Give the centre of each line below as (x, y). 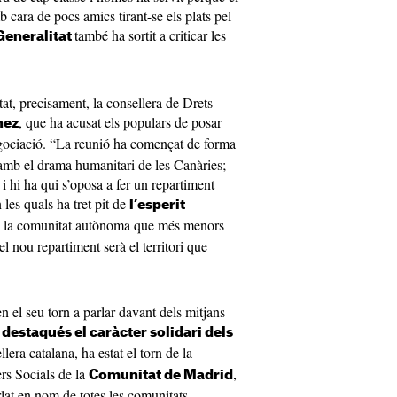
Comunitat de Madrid (161, 375)
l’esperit (157, 205)
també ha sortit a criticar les (150, 35)
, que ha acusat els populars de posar (120, 122)
